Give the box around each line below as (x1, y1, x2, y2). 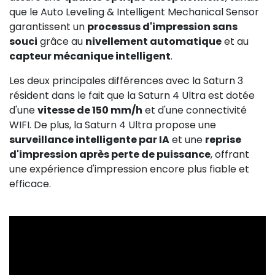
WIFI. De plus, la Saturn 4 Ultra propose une (9, 117, 216, 132)
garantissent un (9, 19, 87, 34)
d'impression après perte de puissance (9, 147, 211, 161)
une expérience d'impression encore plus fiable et (9, 161, 249, 176)
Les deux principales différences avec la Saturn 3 (9, 73, 243, 88)
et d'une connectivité (142, 103, 247, 117)
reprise (205, 132, 241, 147)
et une (169, 132, 205, 147)
